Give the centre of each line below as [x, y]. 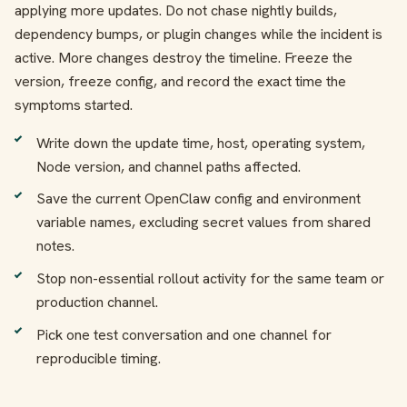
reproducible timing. [99, 358]
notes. [55, 246]
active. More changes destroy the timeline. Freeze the [184, 57]
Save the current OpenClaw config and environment [199, 199]
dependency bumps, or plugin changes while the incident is [199, 34]
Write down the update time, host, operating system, [201, 143]
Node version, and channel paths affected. [169, 166]
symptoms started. [74, 104]
